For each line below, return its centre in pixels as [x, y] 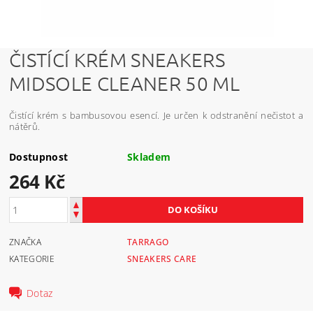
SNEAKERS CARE [162, 259]
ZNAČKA [26, 242]
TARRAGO [148, 242]
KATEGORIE [32, 259]
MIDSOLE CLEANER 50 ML [124, 84]
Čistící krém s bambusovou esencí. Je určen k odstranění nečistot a [156, 116]
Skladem [149, 157]
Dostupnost [39, 157]
